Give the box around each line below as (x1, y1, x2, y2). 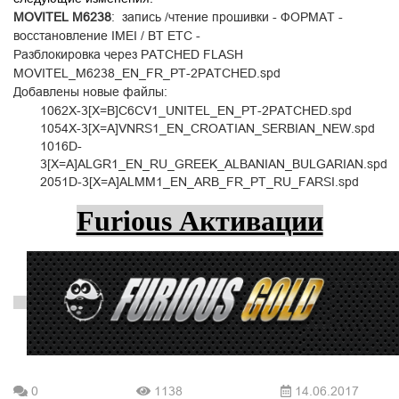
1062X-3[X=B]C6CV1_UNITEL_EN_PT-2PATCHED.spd (40, 103, 352, 118)
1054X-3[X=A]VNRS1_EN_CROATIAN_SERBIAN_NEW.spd (40, 121, 375, 135)
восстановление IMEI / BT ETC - (13, 28, 200, 43)
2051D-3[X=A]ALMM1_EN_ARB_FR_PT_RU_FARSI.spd (40, 175, 359, 189)
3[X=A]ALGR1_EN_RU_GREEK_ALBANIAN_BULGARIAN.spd (40, 157, 387, 171)
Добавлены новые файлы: (13, 85, 167, 99)
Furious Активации (76, 205, 323, 237)
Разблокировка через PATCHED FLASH (13, 47, 243, 61)
